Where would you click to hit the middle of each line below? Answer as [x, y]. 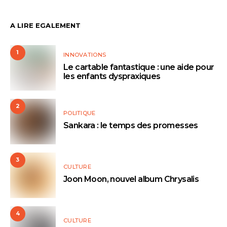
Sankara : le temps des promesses [131, 125]
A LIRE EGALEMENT [46, 25]
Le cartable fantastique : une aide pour [139, 67]
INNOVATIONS [85, 54]
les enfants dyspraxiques [112, 76]
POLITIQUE [80, 113]
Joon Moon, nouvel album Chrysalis [131, 179]
